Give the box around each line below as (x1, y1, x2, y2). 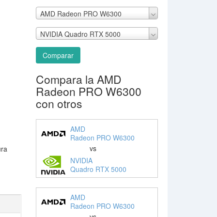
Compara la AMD (35, 71, 122, 87)
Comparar (42, 50, 74, 60)
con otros (35, 95, 82, 111)
